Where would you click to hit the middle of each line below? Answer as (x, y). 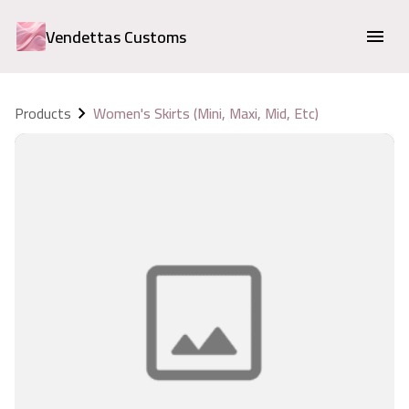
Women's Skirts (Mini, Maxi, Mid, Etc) (206, 113)
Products (43, 113)
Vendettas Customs (115, 37)
